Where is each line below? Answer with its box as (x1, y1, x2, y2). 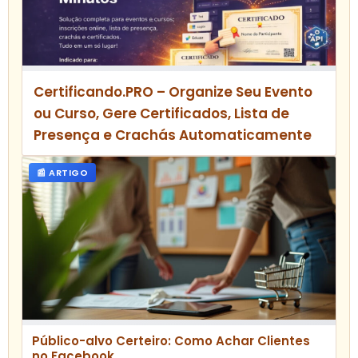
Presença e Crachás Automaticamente (34, 125, 312, 145)
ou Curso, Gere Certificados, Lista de (34, 104, 289, 124)
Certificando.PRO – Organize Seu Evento (34, 82, 312, 102)
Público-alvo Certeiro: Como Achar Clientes (32, 332, 310, 350)
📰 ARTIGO (37, 166, 88, 180)
